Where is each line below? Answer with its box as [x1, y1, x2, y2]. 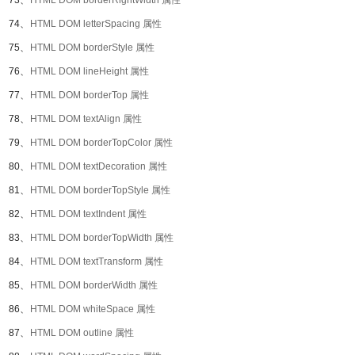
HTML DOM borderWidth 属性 [30, 280, 158, 291]
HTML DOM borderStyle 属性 [30, 42, 155, 53]
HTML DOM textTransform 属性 [30, 256, 163, 267]
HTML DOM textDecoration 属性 [30, 161, 167, 172]
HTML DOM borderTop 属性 [30, 90, 149, 101]
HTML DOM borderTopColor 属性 [30, 137, 173, 148]
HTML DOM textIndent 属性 [30, 208, 147, 219]
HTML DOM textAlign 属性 [30, 113, 142, 124]
